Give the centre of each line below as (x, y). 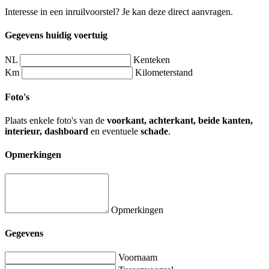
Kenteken (152, 59)
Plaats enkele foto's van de (56, 121)
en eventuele (114, 131)
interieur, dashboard (47, 131)
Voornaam (138, 258)
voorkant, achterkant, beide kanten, (180, 121)
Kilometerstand (164, 72)
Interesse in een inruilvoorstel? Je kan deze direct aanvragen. (119, 12)
